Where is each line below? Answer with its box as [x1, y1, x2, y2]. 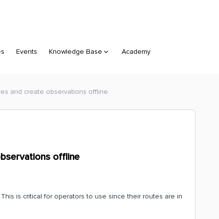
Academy [122, 47, 151, 56]
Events [16, 47, 37, 56]
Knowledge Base [49, 47, 102, 56]
